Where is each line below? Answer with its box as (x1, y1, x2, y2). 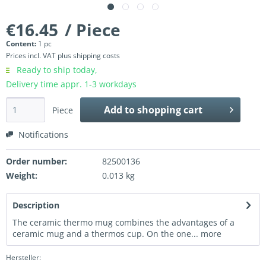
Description (12, 199, 59, 211)
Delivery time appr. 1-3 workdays (6, 78, 137, 90)
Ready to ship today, (14, 64, 97, 76)
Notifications (16, 129, 68, 141)
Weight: (6, 170, 37, 182)
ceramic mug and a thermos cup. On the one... (12, 228, 198, 240)
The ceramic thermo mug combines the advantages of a (12, 217, 235, 229)
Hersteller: (6, 252, 41, 263)
